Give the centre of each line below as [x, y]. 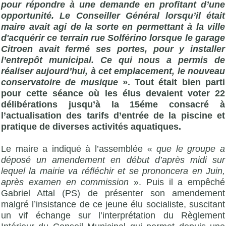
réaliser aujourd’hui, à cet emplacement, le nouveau [113, 71]
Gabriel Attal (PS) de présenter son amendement [113, 193]
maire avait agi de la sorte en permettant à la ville [113, 26]
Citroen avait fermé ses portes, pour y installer [113, 49]
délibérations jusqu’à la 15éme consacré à [113, 104]
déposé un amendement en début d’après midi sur [113, 160]
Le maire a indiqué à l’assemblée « [79, 149]
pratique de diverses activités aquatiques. [91, 126]
